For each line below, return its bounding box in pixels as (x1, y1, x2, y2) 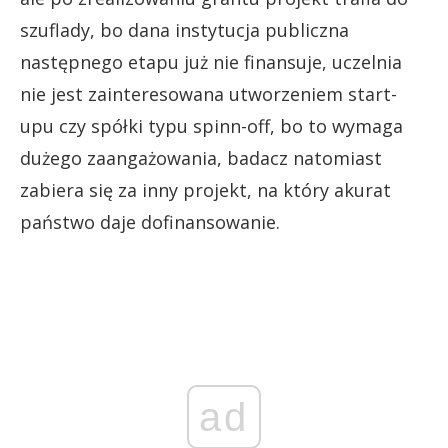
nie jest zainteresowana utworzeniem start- (20, 81, 397, 106)
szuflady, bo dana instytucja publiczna (20, 17, 349, 42)
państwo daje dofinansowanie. (20, 209, 280, 234)
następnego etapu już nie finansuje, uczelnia (20, 49, 402, 74)
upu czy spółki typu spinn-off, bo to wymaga (20, 113, 403, 138)
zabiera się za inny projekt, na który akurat (20, 177, 391, 202)
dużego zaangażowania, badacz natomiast (20, 145, 382, 170)
